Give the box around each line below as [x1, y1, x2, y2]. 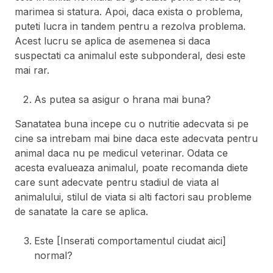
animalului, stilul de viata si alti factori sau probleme [15, 191, 252, 204]
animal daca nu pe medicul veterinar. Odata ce [15, 147, 228, 160]
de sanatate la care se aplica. [15, 205, 148, 218]
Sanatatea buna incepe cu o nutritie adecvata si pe [15, 118, 249, 130]
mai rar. [15, 64, 49, 77]
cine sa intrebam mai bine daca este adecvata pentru [15, 132, 258, 145]
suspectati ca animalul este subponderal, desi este [15, 49, 246, 62]
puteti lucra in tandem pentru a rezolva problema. [15, 20, 246, 33]
